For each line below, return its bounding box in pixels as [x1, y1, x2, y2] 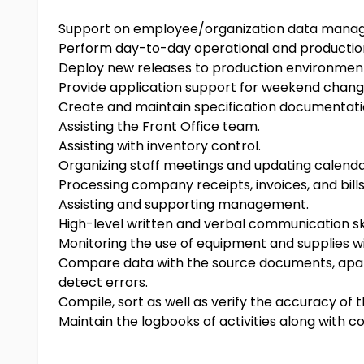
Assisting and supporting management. [58, 195, 309, 214]
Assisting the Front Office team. [58, 117, 260, 136]
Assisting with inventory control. [58, 136, 261, 155]
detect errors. [58, 273, 148, 292]
